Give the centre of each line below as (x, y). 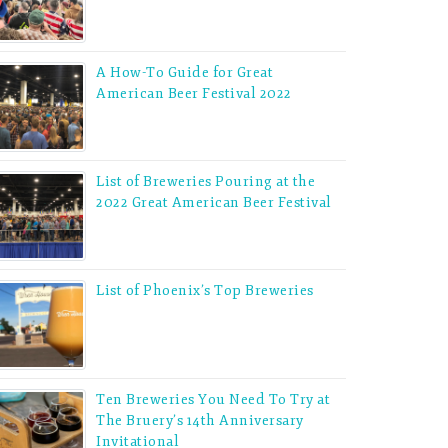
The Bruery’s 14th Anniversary (200, 420)
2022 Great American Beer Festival (214, 202)
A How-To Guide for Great (184, 72)
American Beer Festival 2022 (194, 93)
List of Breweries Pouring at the (205, 181)
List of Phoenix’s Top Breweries (205, 290)
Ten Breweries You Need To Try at (213, 399)
